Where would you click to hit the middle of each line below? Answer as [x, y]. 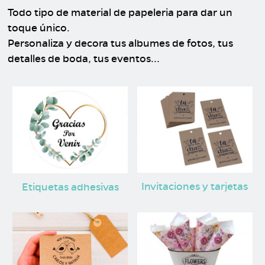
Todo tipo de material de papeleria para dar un [120, 13]
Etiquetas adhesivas [70, 187]
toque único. [39, 28]
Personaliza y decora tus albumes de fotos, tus [121, 43]
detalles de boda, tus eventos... [84, 59]
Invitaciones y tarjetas [195, 187]
